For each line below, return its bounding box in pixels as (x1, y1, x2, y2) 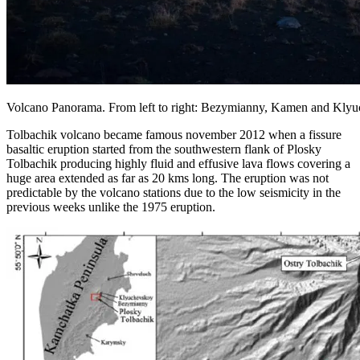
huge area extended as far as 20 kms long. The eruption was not (6, 170, 329, 185)
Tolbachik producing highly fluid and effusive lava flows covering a (6, 156, 350, 170)
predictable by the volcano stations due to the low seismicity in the (6, 185, 341, 199)
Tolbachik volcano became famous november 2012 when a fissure (6, 127, 342, 141)
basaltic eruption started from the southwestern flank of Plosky (6, 141, 321, 156)
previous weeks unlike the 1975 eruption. (6, 199, 215, 214)
